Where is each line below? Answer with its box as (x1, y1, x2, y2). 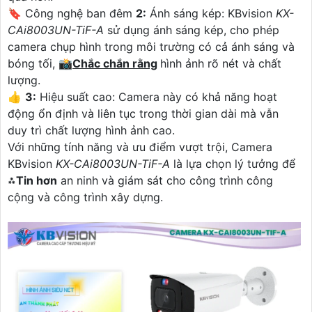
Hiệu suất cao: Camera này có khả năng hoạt (36, 89, 277, 104)
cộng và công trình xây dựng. (8, 189, 163, 204)
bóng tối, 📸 (8, 56, 72, 70)
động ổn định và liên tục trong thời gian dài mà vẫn (8, 106, 279, 120)
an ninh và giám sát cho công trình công (57, 173, 273, 187)
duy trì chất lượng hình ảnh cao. (8, 123, 175, 137)
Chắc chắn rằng (72, 56, 157, 70)
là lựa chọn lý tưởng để (170, 156, 295, 171)
